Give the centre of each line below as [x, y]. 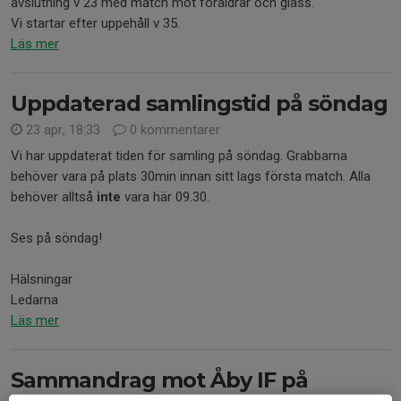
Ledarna [34, 300]
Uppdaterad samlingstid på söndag [199, 104]
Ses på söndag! [56, 239]
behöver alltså [54, 197]
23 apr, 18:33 [63, 130]
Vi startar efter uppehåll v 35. [97, 24]
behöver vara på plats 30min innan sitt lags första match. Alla [191, 177]
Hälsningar [42, 280]
